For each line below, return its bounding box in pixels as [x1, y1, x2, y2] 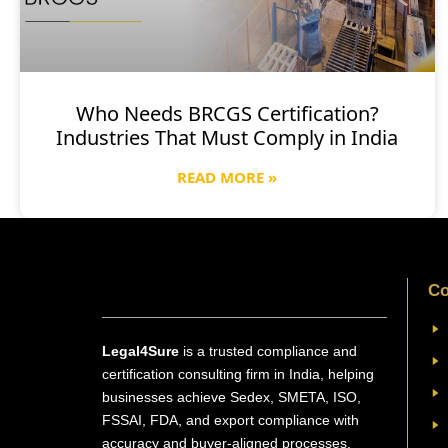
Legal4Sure [102, 342, 183, 359]
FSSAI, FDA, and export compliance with [102, 411, 359, 428]
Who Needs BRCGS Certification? [75, 99, 379, 127]
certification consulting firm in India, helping [102, 365, 374, 382]
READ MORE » [177, 166, 278, 187]
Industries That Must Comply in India [56, 123, 399, 151]
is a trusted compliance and [183, 342, 357, 359]
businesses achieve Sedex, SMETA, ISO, [102, 388, 361, 405]
